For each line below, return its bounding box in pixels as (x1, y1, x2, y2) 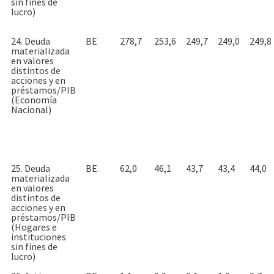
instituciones (11, 230, 66, 243)
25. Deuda (11, 161, 50, 174)
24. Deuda (11, 34, 50, 47)
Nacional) (11, 103, 51, 116)
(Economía (11, 93, 57, 106)
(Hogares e (11, 220, 57, 233)
